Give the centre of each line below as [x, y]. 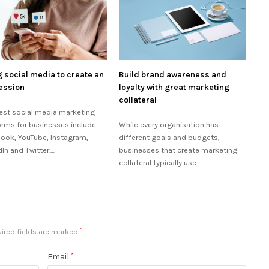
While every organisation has [169, 125]
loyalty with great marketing [174, 88]
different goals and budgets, [170, 138]
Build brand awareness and [173, 75]
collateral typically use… [160, 163]
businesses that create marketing [178, 150]
